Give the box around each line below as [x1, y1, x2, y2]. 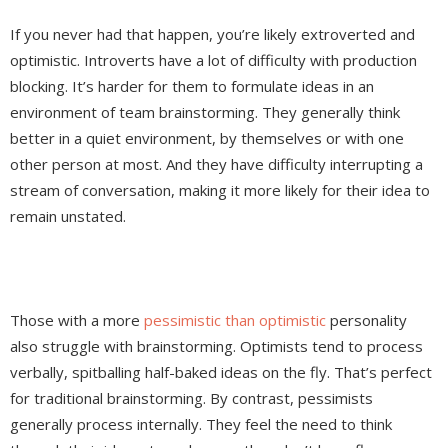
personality [326, 310, 407, 331]
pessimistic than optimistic [144, 310, 326, 331]
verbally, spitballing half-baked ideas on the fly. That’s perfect [10, 362, 432, 383]
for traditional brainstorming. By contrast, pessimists [10, 388, 373, 409]
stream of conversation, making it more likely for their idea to [10, 180, 430, 201]
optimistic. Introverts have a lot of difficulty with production [10, 50, 417, 71]
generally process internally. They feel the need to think [10, 414, 392, 435]
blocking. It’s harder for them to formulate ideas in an [10, 76, 374, 97]
